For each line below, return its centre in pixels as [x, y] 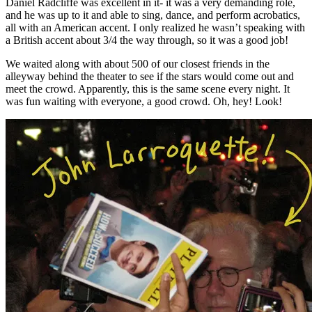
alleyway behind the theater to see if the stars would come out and [150, 76]
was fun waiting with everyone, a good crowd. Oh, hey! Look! [144, 101]
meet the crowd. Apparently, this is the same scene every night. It [148, 88]
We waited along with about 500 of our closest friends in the [138, 63]
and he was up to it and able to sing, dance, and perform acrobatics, [153, 15]
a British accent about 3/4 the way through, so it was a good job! [147, 40]
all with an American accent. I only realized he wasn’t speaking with [155, 27]
